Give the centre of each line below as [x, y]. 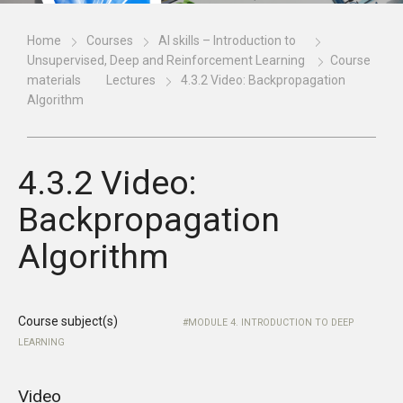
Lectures [131, 80]
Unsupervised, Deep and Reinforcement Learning [166, 60]
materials [54, 80]
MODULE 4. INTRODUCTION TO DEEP [271, 322]
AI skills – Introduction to [227, 40]
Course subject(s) [68, 321]
